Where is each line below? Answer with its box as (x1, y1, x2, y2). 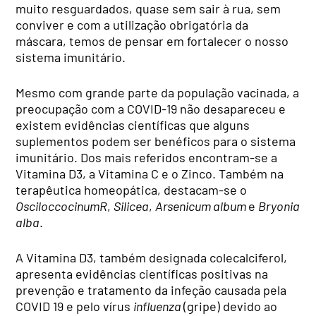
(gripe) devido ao (183, 298, 278, 315)
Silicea (114, 198, 150, 214)
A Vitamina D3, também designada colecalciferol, (16, 250, 288, 266)
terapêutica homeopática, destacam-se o (16, 182, 248, 198)
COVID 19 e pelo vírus (16, 298, 134, 315)
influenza (133, 298, 184, 315)
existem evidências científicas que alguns (16, 117, 250, 133)
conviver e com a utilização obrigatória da (16, 17, 249, 33)
